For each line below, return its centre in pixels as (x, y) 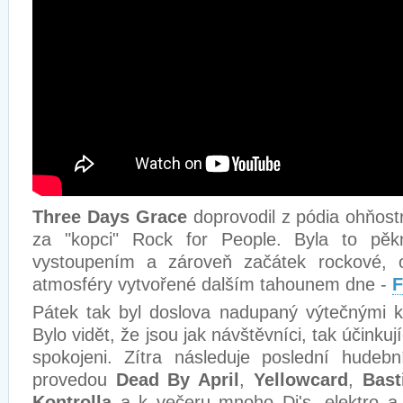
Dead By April (178, 380)
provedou (74, 380)
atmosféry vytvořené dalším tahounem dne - (212, 284)
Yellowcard (300, 380)
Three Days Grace (113, 217)
